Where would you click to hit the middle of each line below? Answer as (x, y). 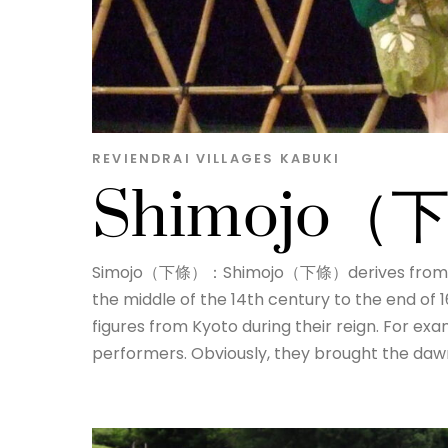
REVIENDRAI (141, 159)
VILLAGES (235, 159)
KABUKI (310, 159)
